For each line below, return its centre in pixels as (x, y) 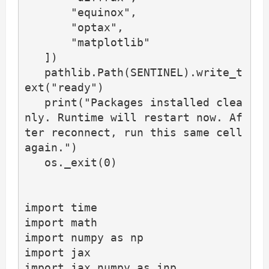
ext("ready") (64, 88)
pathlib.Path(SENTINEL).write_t (34, 73)
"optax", (47, 28)
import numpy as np (84, 238)
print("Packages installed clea (34, 103)
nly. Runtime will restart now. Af (133, 118)
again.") (51, 148)
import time (61, 208)
